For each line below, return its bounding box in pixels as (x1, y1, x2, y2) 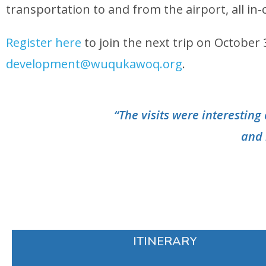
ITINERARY (133, 233, 198, 249)
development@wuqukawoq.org (6, 56, 182, 72)
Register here (6, 34, 81, 50)
